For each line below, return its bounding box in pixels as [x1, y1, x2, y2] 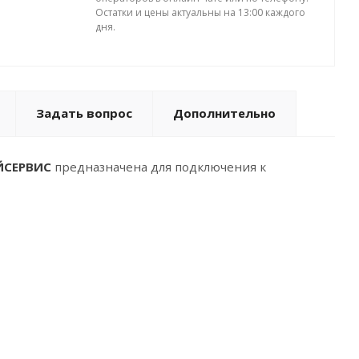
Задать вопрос [36, 105, 132, 121]
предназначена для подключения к [51, 159, 266, 175]
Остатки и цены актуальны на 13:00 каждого [95, 6, 305, 19]
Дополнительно [173, 105, 276, 121]
